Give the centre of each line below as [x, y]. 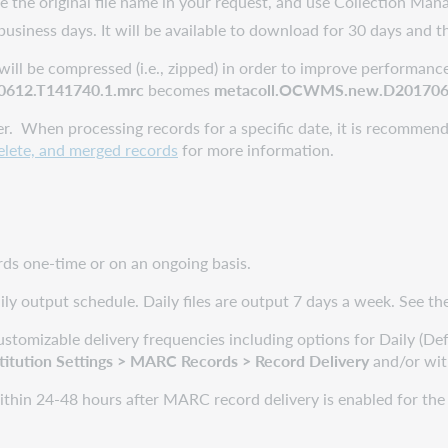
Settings [84, 360]
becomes [179, 89]
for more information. [256, 149]
